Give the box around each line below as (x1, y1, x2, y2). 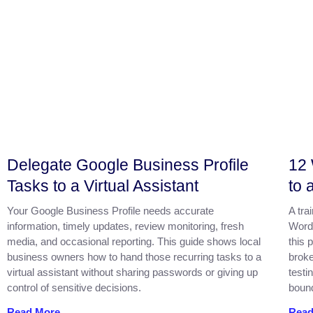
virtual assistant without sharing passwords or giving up (7, 266, 258, 279)
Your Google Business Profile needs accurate (7, 205, 214, 217)
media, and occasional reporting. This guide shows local (7, 235, 261, 248)
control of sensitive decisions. (7, 282, 141, 294)
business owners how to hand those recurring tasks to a (7, 251, 261, 263)
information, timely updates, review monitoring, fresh (7, 220, 244, 233)
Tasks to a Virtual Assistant (7, 177, 198, 196)
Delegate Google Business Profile (7, 156, 249, 175)
